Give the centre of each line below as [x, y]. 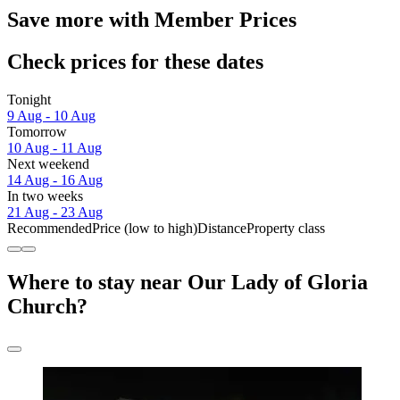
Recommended [50, 229]
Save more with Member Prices [152, 20]
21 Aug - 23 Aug [55, 212]
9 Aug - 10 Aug [51, 116]
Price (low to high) [145, 229]
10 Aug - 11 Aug [54, 148]
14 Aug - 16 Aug [55, 180]
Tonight [29, 100]
